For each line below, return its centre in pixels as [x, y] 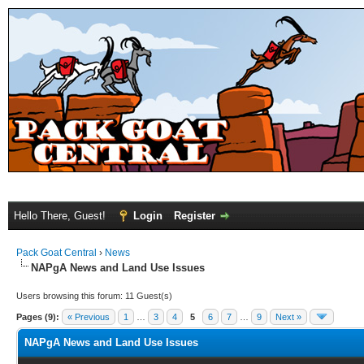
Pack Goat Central [56, 253]
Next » [288, 317]
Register [195, 216]
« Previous [89, 317]
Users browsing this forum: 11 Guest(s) [94, 296]
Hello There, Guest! [61, 216]
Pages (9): [38, 317]
